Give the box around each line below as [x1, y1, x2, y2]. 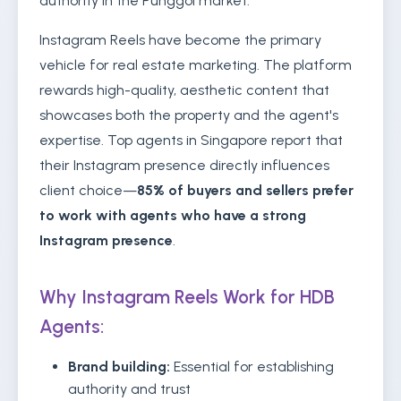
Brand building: [68, 358, 170, 375]
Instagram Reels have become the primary [39, 31, 321, 48]
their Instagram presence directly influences [39, 157, 329, 174]
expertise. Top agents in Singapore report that [39, 132, 343, 149]
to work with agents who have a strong [39, 207, 306, 224]
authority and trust [68, 380, 191, 397]
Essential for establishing [170, 358, 334, 375]
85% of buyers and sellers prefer [137, 182, 354, 199]
